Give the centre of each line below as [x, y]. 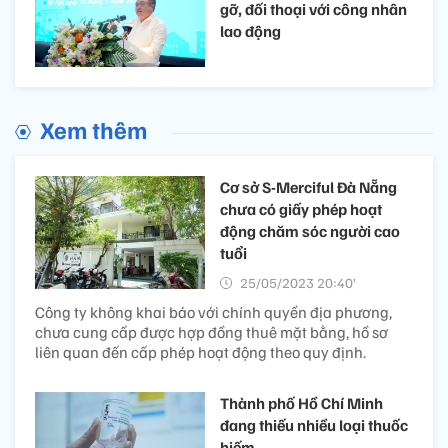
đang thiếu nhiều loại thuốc [314, 424]
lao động [250, 30]
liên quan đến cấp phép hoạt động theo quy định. [200, 351]
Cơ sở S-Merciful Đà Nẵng [308, 186]
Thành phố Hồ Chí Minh [301, 402]
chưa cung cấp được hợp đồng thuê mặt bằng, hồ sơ [211, 331]
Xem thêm [93, 128]
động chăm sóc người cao [310, 230]
